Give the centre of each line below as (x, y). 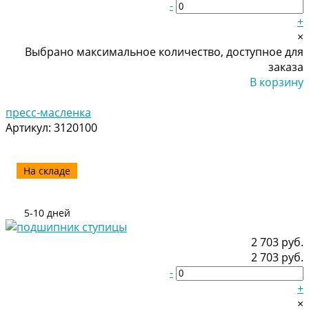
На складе (47, 170)
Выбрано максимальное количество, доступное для (164, 51)
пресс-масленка (48, 112)
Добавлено (273, 97)
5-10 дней (47, 212)
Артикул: (30, 127)
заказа (286, 67)
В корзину (277, 82)
